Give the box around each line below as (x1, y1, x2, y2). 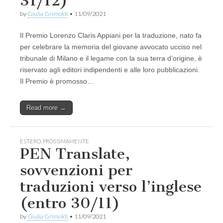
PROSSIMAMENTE (43, 138, 89, 145)
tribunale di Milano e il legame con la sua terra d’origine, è (20, 54, 202, 63)
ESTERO (20, 138, 41, 145)
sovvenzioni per (20, 161, 132, 180)
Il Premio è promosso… (20, 77, 94, 86)
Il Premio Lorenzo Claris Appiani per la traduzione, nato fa (20, 31, 202, 40)
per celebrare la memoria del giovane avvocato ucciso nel (20, 43, 202, 51)
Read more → (26, 104, 66, 112)
